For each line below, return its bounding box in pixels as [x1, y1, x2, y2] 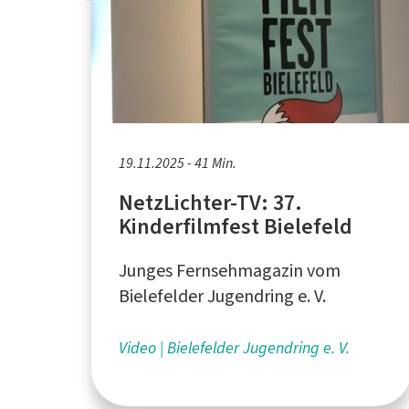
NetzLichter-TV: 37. [119, 187, 303, 217]
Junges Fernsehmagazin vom [119, 257, 341, 283]
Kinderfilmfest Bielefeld [119, 211, 352, 241]
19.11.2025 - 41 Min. [119, 152, 236, 173]
